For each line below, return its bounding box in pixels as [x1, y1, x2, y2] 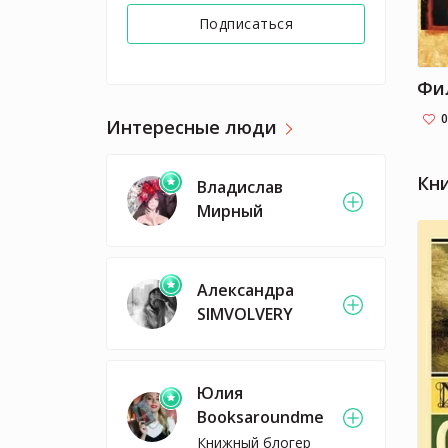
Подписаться [198, 14, 294, 33]
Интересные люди [106, 114, 277, 139]
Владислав [197, 176, 283, 198]
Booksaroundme [197, 406, 324, 428]
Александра [197, 279, 294, 301]
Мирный [197, 200, 263, 222]
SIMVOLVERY [197, 303, 293, 325]
